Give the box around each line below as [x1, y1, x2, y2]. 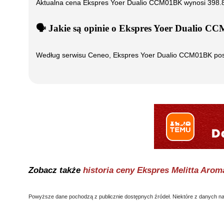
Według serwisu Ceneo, [36, 51, 113, 59]
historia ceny [83, 165, 137, 175]
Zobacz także [28, 165, 83, 175]
